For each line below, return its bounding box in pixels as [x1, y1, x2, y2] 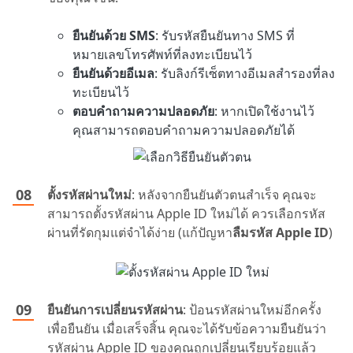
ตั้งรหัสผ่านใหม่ [47, 186, 132, 204]
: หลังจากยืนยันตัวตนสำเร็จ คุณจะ [132, 186, 317, 204]
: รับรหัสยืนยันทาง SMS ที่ [155, 27, 295, 45]
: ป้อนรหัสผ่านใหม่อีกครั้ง [183, 300, 321, 318]
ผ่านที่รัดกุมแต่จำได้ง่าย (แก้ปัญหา [47, 224, 232, 242]
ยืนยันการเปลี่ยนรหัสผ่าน [47, 300, 183, 318]
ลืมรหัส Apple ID [232, 224, 329, 242]
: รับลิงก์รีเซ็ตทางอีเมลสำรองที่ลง [154, 65, 335, 83]
